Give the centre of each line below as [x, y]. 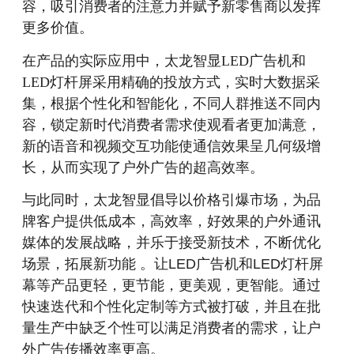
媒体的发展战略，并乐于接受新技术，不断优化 [172, 243]
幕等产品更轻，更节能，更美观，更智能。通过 [172, 285]
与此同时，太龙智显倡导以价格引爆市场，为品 [172, 200]
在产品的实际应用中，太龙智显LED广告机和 [164, 60]
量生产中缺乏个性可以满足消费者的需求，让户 [172, 328]
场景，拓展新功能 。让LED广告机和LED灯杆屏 [173, 264]
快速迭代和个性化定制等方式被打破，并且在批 [172, 307]
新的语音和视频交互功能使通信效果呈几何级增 [172, 146]
